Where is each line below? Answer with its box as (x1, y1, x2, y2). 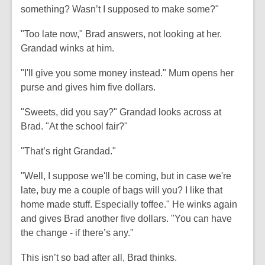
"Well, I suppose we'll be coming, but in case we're (21, 171, 231, 181)
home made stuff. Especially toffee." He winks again (21, 199, 237, 209)
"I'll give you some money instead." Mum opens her (21, 68, 234, 78)
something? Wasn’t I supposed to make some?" (21, 4, 219, 14)
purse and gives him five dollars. (21, 82, 156, 92)
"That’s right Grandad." (21, 146, 116, 156)
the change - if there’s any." (21, 228, 134, 238)
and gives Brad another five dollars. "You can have (21, 214, 232, 224)
